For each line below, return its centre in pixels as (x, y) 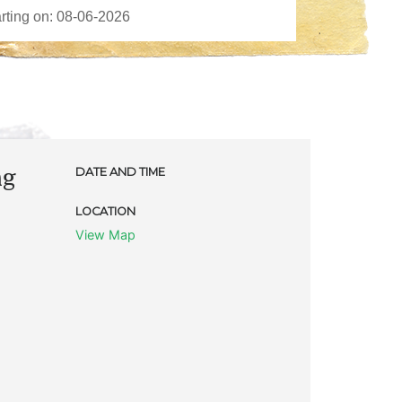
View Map (105, 234)
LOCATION (105, 211)
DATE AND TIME (120, 171)
